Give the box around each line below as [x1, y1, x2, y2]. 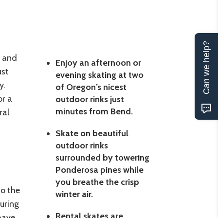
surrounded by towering [55, 152, 149, 163]
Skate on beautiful [55, 127, 128, 139]
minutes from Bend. [55, 106, 133, 117]
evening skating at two [55, 69, 144, 80]
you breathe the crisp [55, 176, 139, 187]
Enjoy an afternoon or [55, 57, 141, 68]
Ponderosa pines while [55, 164, 144, 175]
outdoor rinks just [55, 93, 124, 105]
